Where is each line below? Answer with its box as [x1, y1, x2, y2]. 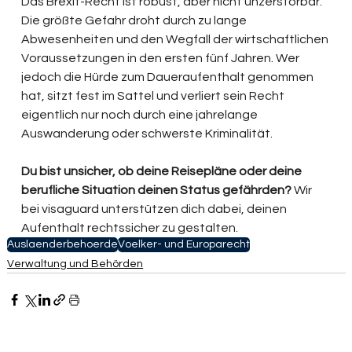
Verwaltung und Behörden [7, 258, 144, 270]
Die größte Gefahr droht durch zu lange [21, 14, 250, 27]
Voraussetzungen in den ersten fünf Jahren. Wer [21, 52, 302, 65]
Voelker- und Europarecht [118, 239, 251, 251]
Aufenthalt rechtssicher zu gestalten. [21, 222, 239, 235]
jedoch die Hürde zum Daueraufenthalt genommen [21, 71, 317, 84]
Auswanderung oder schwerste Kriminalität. [21, 127, 273, 141]
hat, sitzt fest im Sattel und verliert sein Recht [21, 90, 288, 103]
